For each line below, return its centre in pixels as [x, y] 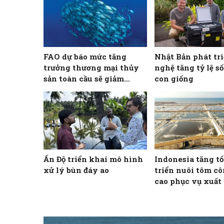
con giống [174, 78]
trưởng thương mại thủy [91, 67]
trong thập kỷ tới [77, 89]
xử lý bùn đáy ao [76, 170]
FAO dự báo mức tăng [85, 56]
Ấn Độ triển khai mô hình [93, 159]
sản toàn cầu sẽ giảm [84, 78]
